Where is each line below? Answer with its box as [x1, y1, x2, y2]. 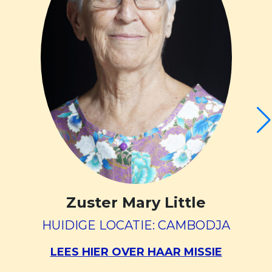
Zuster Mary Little [66, 194, 206, 212]
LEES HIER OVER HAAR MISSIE [50, 245, 222, 259]
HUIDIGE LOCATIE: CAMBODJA [42, 218, 230, 233]
